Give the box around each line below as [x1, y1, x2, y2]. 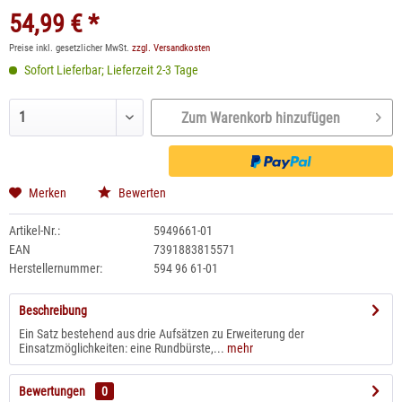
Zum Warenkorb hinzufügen [180, 109, 340, 127]
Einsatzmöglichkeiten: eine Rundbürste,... [19, 341, 224, 355]
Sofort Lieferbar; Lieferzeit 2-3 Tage [22, 63, 198, 77]
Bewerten [116, 186, 166, 200]
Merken [29, 186, 66, 200]
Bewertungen [19, 384, 85, 398]
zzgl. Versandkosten [132, 42, 210, 54]
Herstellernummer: [9, 261, 102, 275]
